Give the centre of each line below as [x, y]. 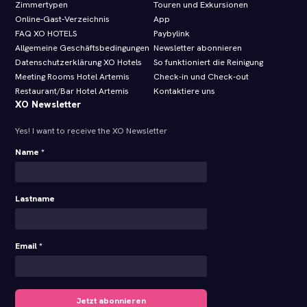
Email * [29, 246]
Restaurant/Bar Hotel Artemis [72, 91]
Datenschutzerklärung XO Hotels [79, 63]
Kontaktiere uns [184, 91]
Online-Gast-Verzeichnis [63, 20]
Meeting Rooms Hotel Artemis [73, 77]
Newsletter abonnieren [198, 48]
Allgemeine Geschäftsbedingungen [83, 48]
